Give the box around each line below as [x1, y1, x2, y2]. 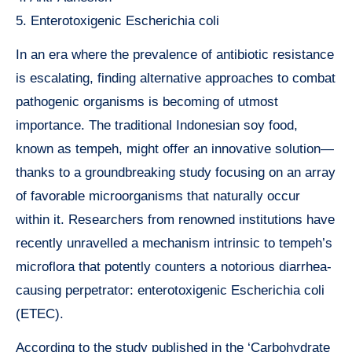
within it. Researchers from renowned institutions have [16, 211, 335, 227]
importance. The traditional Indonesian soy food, [16, 117, 298, 133]
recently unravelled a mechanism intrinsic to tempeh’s [16, 235, 332, 251]
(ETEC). [16, 306, 64, 321]
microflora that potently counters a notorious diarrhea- [16, 258, 332, 274]
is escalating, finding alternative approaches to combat [16, 70, 335, 86]
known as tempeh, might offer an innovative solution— [16, 141, 334, 156]
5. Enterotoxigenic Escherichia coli [16, 13, 219, 28]
